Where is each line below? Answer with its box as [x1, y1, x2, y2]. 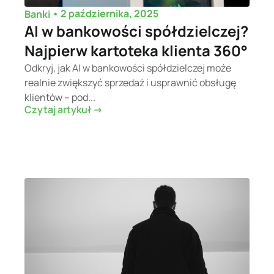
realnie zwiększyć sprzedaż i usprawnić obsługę [24, 75, 236, 89]
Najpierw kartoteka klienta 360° [24, 40, 248, 61]
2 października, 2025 [61, 7, 158, 21]
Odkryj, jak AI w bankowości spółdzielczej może [24, 61, 231, 75]
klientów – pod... [24, 90, 95, 104]
